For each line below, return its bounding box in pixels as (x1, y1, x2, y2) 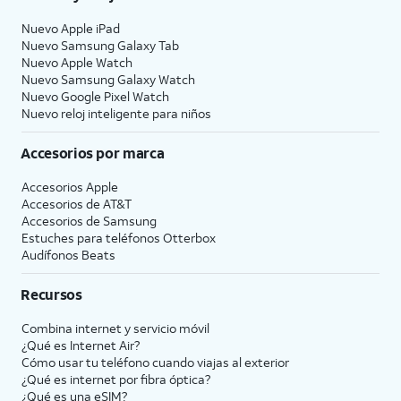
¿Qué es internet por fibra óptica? (21, 370, 210, 388)
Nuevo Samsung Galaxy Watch (21, 70, 195, 88)
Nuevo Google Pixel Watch (21, 87, 169, 105)
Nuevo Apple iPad (21, 19, 120, 37)
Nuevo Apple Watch (21, 53, 132, 71)
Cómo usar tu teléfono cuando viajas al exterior (21, 353, 289, 371)
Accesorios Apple (21, 177, 118, 195)
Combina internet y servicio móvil (21, 319, 209, 337)
